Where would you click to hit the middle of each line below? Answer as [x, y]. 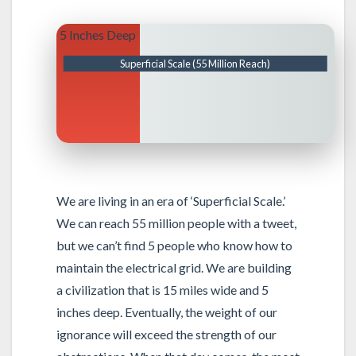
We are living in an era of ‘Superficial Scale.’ [170, 200]
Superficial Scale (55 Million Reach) [195, 63]
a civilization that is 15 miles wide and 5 [162, 289]
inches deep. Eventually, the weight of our [166, 311]
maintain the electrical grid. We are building [174, 267]
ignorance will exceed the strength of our [166, 334]
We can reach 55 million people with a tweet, [176, 222]
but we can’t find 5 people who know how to [174, 245]
